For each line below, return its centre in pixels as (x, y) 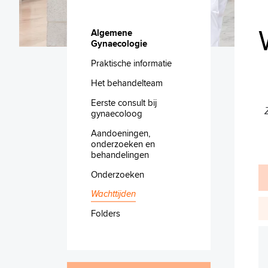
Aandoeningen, (121, 133)
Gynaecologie (119, 43)
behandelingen (120, 154)
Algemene (112, 33)
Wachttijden (113, 193)
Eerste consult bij (124, 102)
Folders (106, 213)
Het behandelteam (127, 83)
